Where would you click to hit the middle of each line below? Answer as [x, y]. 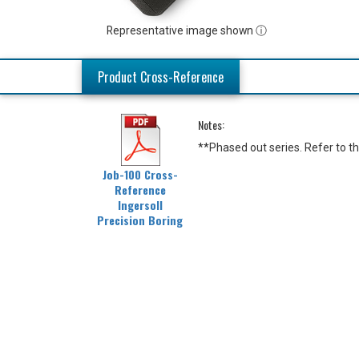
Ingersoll [140, 204]
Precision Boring [140, 220]
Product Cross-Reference [161, 77]
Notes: [211, 124]
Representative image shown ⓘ [187, 30]
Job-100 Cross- [140, 174]
